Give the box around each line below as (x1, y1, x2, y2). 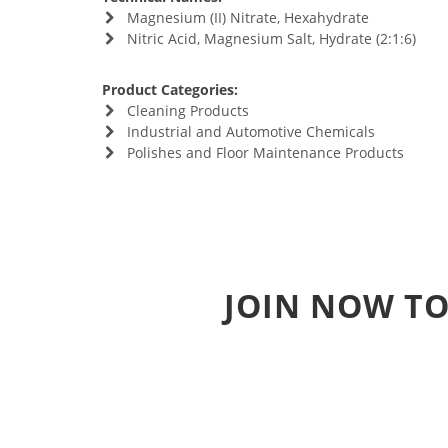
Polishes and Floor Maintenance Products (126, 143, 404, 162)
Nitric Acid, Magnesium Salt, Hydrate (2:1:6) (126, 29, 416, 48)
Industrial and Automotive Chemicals (126, 122, 375, 141)
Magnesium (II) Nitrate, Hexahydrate (126, 8, 369, 27)
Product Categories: (102, 80, 238, 99)
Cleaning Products (126, 101, 249, 120)
